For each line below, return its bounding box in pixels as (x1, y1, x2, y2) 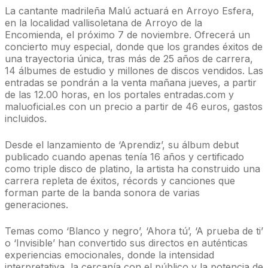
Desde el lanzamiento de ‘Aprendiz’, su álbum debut (5, 138, 239, 151)
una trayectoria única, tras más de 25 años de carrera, (5, 52, 253, 65)
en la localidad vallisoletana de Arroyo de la (5, 16, 202, 29)
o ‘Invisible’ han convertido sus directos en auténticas (5, 236, 248, 249)
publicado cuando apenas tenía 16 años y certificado (5, 150, 244, 163)
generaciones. (5, 198, 68, 211)
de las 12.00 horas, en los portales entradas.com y (5, 88, 234, 100)
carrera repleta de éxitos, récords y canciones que (5, 174, 235, 187)
